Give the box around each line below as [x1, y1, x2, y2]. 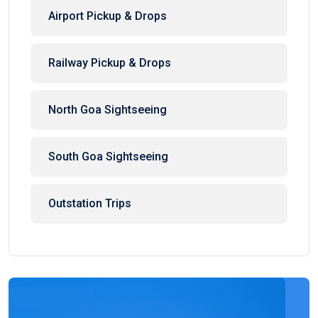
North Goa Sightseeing [48, 103, 167, 117]
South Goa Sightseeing [48, 150, 168, 164]
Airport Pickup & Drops [48, 9, 167, 23]
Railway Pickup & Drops [48, 56, 171, 70]
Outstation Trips [48, 197, 131, 211]
